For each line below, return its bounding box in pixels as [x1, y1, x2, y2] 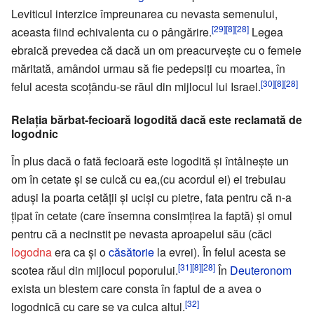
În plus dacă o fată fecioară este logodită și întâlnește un [11, 152, 289, 169]
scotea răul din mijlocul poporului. [11, 261, 178, 278]
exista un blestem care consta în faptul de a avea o [11, 280, 261, 296]
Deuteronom [230, 261, 292, 278]
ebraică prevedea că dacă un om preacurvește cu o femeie [11, 41, 301, 58]
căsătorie [109, 243, 154, 260]
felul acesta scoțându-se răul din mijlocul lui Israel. [11, 78, 261, 95]
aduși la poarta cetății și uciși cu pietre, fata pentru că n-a [11, 189, 292, 205]
